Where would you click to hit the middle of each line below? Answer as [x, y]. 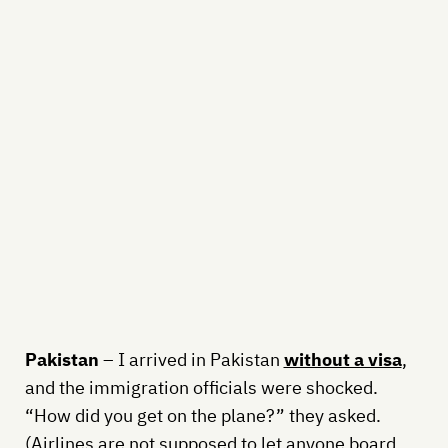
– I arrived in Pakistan [193, 359]
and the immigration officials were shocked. [201, 387]
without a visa [342, 359]
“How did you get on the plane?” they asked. [202, 415]
